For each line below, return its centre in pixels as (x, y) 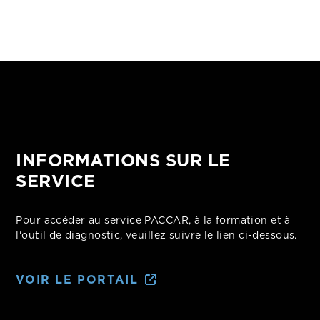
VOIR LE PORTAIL (77, 280)
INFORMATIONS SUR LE (123, 160)
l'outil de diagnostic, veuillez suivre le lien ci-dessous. (156, 235)
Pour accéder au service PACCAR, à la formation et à (153, 220)
